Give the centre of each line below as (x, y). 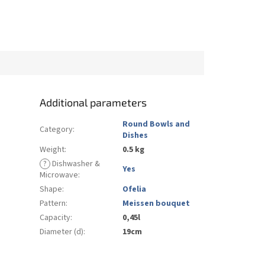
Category (56, 129)
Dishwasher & (75, 164)
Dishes (135, 135)
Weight (52, 149)
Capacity (55, 217)
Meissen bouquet (156, 203)
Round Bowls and (156, 124)
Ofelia (135, 189)
